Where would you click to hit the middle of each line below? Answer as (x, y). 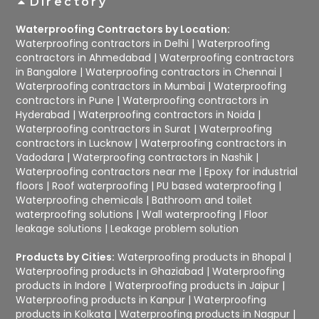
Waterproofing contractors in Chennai (181, 72)
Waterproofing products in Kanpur (101, 299)
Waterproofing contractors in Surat (104, 129)
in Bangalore (47, 72)
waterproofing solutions (75, 214)
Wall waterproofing (189, 214)
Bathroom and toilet (202, 200)
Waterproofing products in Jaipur (197, 285)
